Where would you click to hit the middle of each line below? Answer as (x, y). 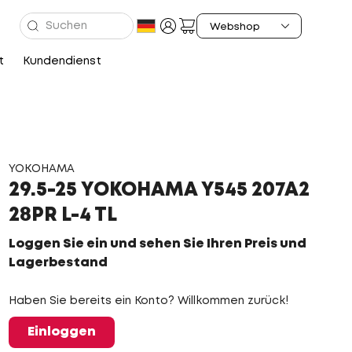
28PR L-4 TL (62, 216)
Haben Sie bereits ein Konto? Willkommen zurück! (148, 301)
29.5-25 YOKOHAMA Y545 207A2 (159, 191)
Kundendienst (62, 61)
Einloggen (61, 332)
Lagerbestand (58, 263)
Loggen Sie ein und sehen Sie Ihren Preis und (157, 244)
